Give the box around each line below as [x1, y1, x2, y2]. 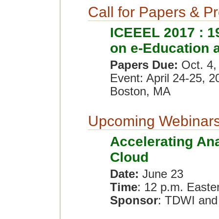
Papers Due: [110, 59, 181, 71]
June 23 [142, 168, 183, 180]
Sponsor [110, 194, 158, 207]
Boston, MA [110, 85, 171, 98]
